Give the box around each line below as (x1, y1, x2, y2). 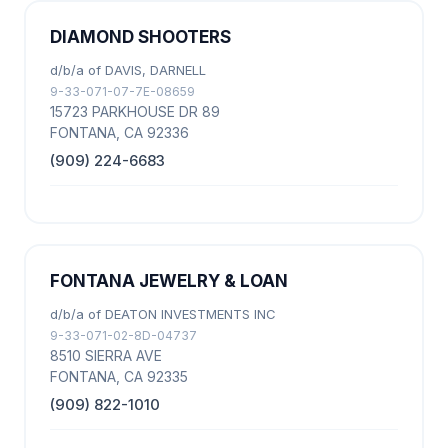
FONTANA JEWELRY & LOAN (50, 271, 288, 291)
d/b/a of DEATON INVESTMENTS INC (50, 306, 276, 322)
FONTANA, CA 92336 (50, 124, 189, 141)
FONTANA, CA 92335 (50, 368, 188, 385)
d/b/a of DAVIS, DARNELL (50, 62, 206, 78)
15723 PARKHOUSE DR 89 (50, 103, 220, 120)
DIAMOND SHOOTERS (50, 27, 231, 47)
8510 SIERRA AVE (50, 347, 162, 364)
